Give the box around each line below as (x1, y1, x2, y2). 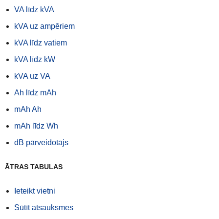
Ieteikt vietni (14, 187, 55, 196)
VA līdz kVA (14, 5, 54, 14)
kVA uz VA (14, 72, 50, 81)
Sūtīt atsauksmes (14, 203, 73, 212)
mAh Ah (14, 105, 42, 114)
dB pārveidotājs (14, 138, 68, 147)
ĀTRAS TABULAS (5, 163, 63, 171)
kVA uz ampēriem (14, 22, 75, 31)
